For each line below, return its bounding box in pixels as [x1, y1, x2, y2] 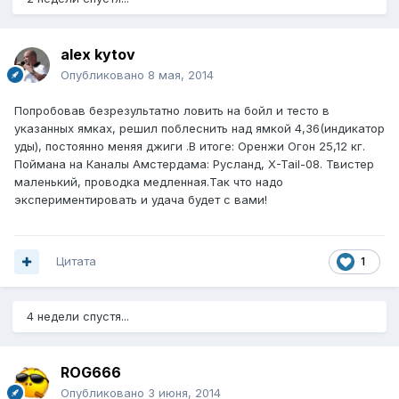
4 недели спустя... [27, 309, 129, 324]
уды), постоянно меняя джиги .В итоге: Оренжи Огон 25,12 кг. [14, 139, 365, 154]
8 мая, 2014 [148, 68, 214, 83]
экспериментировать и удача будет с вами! [14, 192, 267, 208]
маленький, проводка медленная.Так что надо [14, 175, 283, 190]
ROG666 [61, 363, 121, 382]
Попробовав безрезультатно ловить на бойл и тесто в [14, 103, 330, 118]
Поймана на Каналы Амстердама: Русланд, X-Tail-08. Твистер [14, 157, 374, 172]
